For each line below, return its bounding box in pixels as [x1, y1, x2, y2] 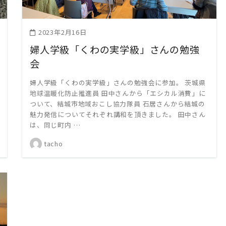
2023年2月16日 [38, 27, 87, 37]
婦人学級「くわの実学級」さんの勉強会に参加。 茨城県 [30, 77, 206, 87]
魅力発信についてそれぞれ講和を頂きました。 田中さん [30, 109, 206, 119]
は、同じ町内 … [30, 120, 81, 130]
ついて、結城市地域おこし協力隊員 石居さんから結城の [30, 98, 205, 108]
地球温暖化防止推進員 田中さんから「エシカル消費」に [30, 88, 206, 98]
